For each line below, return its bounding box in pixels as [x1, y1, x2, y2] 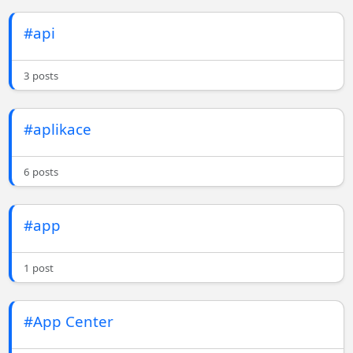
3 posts [24, 69, 59, 84]
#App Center [24, 311, 114, 332]
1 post [24, 261, 54, 276]
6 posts [24, 165, 59, 180]
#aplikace [24, 119, 92, 139]
